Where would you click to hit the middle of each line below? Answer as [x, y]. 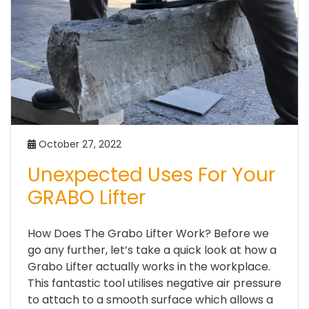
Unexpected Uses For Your [151, 175]
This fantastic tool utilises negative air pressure [154, 283]
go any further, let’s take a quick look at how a [152, 250]
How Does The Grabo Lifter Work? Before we [148, 233]
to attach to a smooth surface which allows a [150, 299]
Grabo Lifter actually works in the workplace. [149, 266]
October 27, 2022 [79, 144]
